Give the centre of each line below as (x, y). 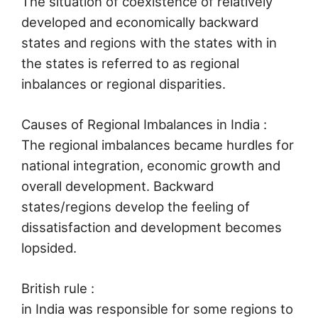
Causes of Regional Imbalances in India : (144, 124)
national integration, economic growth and (151, 165)
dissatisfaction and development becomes (152, 227)
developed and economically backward (140, 22)
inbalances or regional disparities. (124, 84)
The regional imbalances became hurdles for (158, 144)
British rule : (58, 288)
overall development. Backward (117, 186)
